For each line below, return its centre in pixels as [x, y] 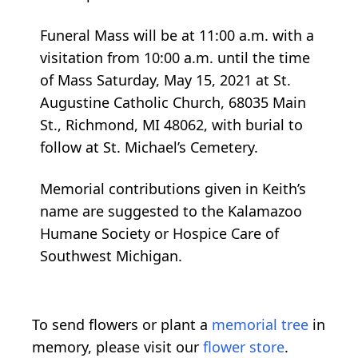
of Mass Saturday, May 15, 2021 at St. [165, 80]
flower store [244, 346]
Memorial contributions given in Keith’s [173, 188]
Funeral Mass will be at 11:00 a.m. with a [177, 35]
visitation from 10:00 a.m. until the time [175, 57]
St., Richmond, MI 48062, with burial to [171, 124]
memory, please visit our [117, 346]
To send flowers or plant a [122, 324]
